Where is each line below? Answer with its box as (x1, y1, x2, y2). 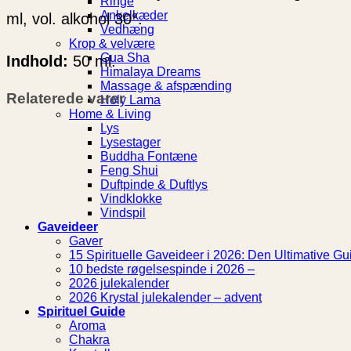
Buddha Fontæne (100, 150, 197, 163)
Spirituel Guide (38, 305, 125, 318)
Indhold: (6, 52, 68, 71)
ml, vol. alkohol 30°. (6, 10, 143, 28)
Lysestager (100, 136, 161, 149)
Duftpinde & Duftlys (100, 178, 208, 191)
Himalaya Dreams (100, 65, 201, 78)
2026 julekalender (69, 277, 169, 290)
